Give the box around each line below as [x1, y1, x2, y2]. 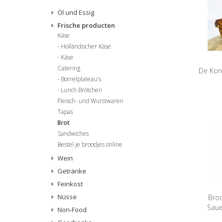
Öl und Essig [57, 8, 94, 17]
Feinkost [57, 179, 83, 188]
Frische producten [57, 21, 115, 30]
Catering [57, 64, 80, 72]
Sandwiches [57, 129, 89, 138]
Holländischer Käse [61, 42, 111, 51]
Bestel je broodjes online [57, 140, 122, 149]
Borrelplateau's [61, 75, 101, 83]
